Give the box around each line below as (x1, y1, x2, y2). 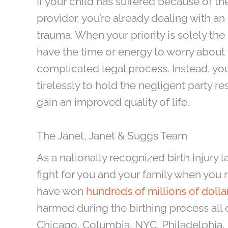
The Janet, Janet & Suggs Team (37, 129, 187, 142)
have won (37, 185, 86, 198)
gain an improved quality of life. (37, 95, 189, 108)
